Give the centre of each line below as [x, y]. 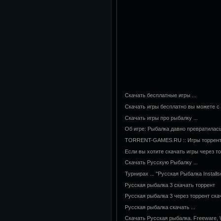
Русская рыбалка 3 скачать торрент [170, 185]
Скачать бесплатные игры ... [161, 95]
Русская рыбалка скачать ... [160, 207]
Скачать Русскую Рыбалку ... [161, 163]
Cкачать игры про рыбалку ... [161, 118]
